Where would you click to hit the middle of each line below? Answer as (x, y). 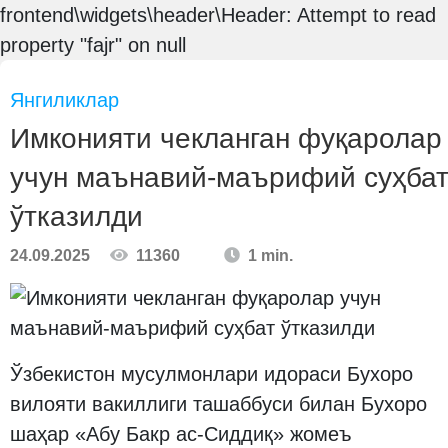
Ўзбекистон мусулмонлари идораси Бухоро (211, 374)
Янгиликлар (64, 100)
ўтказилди (76, 216)
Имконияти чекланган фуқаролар (226, 138)
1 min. (266, 255)
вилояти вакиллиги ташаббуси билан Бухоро (218, 404)
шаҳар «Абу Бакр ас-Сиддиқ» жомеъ (181, 434)
